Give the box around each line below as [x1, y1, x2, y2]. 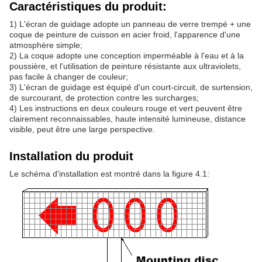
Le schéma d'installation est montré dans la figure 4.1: [9, 169, 209, 179]
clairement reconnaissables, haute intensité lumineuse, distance [9, 114, 246, 124]
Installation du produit [9, 150, 133, 163]
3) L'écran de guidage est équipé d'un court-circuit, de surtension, [9, 82, 253, 92]
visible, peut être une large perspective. [9, 125, 155, 135]
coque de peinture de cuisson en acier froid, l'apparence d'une [9, 30, 240, 40]
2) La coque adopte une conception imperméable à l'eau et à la [9, 51, 244, 61]
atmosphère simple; [9, 40, 82, 50]
